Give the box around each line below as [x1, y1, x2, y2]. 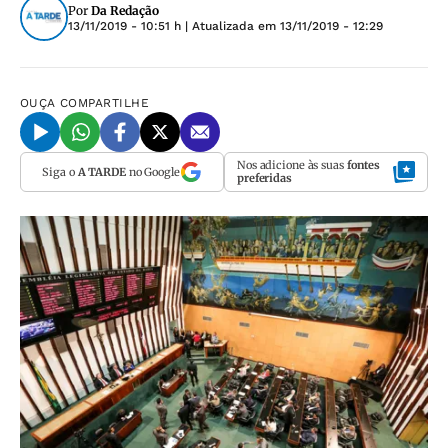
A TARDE [77, 164, 126, 179]
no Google [125, 164, 180, 179]
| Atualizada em [181, 19, 280, 33]
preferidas [237, 171, 292, 185]
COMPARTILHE [60, 96, 150, 110]
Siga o [42, 164, 78, 179]
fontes [346, 158, 381, 172]
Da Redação [91, 3, 159, 18]
